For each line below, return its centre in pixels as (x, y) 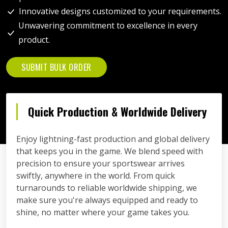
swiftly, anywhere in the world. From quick (96, 175)
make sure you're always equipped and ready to (107, 200)
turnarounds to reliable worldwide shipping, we (107, 188)
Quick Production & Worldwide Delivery (117, 111)
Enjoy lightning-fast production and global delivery (113, 139)
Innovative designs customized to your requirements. (120, 11)
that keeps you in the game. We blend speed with (110, 151)
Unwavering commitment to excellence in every (108, 25)
